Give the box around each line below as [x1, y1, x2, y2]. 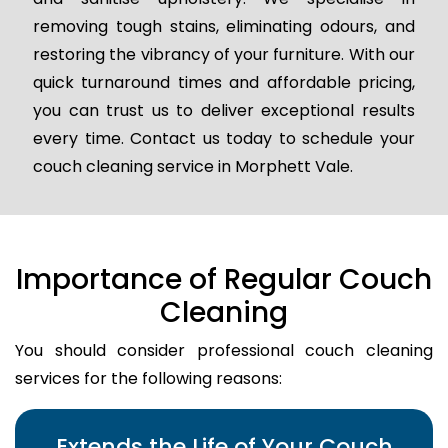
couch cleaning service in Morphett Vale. [32, 155, 353, 179]
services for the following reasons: [15, 367, 282, 391]
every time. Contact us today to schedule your [32, 127, 416, 151]
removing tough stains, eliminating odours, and [32, 15, 416, 39]
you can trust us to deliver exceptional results [32, 99, 416, 123]
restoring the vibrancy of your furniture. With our [32, 43, 416, 67]
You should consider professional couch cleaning [15, 339, 433, 363]
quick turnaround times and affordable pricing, [32, 71, 416, 95]
